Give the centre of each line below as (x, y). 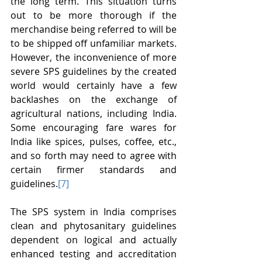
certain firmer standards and (94, 170)
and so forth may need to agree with (94, 156)
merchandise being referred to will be (94, 29)
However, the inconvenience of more (94, 57)
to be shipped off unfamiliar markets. (94, 43)
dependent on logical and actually (94, 240)
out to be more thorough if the (94, 15)
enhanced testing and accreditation (94, 254)
